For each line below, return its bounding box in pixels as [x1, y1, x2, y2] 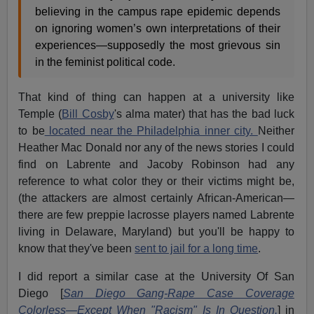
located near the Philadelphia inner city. [44, 124, 258, 137]
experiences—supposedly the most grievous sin [35, 39, 280, 51]
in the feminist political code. [35, 55, 176, 68]
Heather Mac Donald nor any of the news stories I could [18, 141, 294, 153]
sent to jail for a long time [135, 242, 259, 254]
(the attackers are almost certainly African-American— [18, 191, 294, 204]
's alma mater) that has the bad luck [114, 107, 294, 120]
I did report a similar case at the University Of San [18, 270, 294, 282]
